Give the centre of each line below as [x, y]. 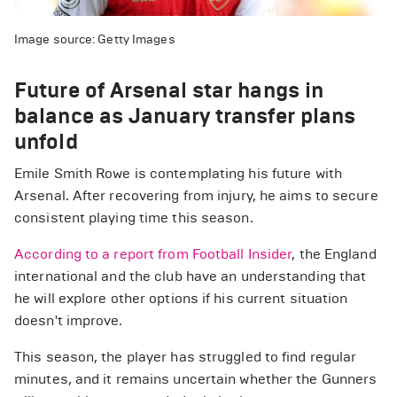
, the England [334, 254]
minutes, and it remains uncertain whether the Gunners [196, 379]
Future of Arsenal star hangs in [169, 90]
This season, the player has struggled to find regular [186, 357]
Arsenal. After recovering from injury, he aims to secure [196, 195]
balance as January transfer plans [185, 116]
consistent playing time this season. [134, 218]
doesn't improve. [69, 320]
